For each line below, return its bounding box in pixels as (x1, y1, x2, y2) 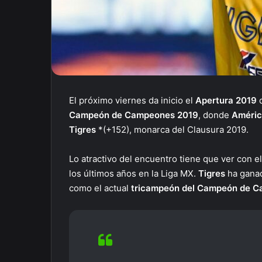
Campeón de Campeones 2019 (69, 109, 198, 120)
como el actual (69, 182, 131, 194)
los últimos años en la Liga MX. (69, 168, 198, 179)
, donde (198, 109, 232, 120)
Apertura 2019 (195, 95, 259, 106)
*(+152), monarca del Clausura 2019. (98, 124, 249, 135)
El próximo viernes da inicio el (69, 95, 195, 106)
